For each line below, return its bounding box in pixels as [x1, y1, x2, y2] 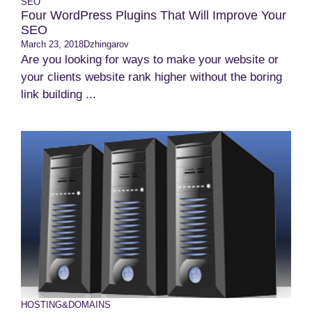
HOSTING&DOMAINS [21, 299, 111, 310]
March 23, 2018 [21, 39, 84, 49]
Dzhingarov [84, 39, 129, 49]
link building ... [21, 88, 96, 101]
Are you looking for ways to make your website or [21, 53, 279, 66]
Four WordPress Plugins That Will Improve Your [21, 8, 286, 22]
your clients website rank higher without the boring [21, 70, 282, 84]
